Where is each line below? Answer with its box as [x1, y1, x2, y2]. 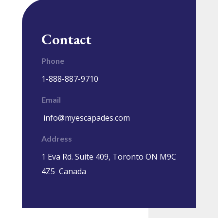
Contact [41, 29, 91, 49]
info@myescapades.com [43, 112, 130, 123]
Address [41, 133, 72, 143]
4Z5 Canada [41, 165, 86, 177]
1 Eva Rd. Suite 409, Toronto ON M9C [41, 151, 176, 162]
